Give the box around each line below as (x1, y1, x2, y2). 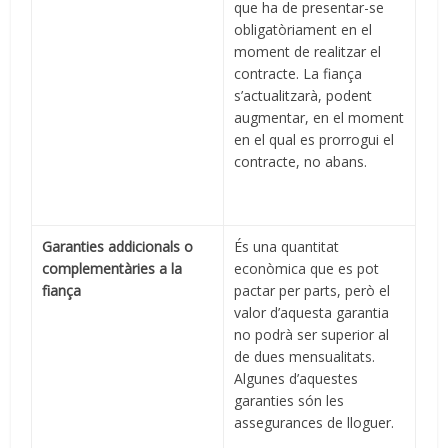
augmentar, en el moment (234, 108, 405, 128)
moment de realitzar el (234, 42, 382, 62)
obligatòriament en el (234, 20, 373, 40)
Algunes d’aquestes (234, 369, 359, 389)
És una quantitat (234, 237, 340, 257)
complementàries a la (42, 259, 183, 279)
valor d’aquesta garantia (234, 303, 390, 323)
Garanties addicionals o (42, 237, 194, 257)
